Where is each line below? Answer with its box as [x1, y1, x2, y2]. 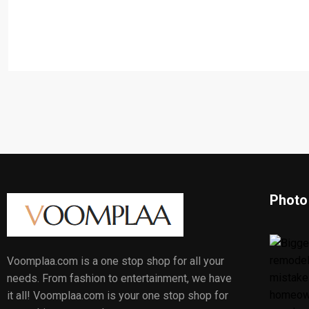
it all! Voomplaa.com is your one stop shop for [7, 289, 228, 303]
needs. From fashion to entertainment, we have [7, 272, 232, 286]
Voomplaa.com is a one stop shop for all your [7, 255, 224, 268]
